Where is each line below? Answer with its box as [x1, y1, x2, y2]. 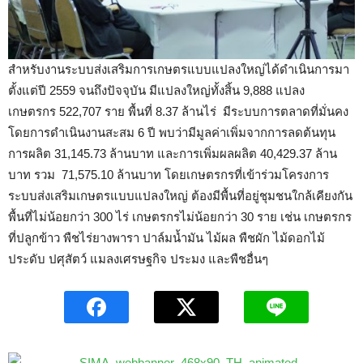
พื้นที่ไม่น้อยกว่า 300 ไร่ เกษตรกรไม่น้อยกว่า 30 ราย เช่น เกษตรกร [8, 209, 352, 224]
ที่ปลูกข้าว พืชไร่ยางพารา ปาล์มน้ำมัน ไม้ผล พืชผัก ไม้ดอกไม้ [8, 230, 325, 245]
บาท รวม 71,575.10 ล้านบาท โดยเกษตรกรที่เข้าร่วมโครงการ [8, 167, 329, 181]
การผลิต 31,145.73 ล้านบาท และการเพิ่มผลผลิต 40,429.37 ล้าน [8, 146, 337, 160]
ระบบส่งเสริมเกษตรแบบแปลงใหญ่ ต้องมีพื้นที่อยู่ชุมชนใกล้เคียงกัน [8, 188, 352, 203]
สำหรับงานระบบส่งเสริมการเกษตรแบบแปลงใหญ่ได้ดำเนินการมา [8, 62, 349, 76]
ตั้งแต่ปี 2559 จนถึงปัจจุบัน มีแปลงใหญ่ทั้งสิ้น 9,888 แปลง [8, 83, 305, 97]
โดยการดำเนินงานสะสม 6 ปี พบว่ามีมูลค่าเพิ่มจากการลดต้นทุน [8, 125, 335, 139]
